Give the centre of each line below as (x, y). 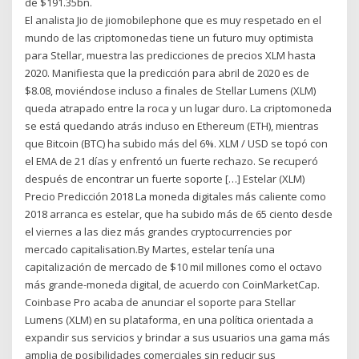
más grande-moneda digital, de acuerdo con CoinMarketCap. (173, 284)
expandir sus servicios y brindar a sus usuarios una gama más (178, 337)
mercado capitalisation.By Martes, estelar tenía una (150, 249)
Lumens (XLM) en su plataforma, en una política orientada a (169, 319)
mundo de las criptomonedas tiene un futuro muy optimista (169, 37)
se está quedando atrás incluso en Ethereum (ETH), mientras (172, 125)
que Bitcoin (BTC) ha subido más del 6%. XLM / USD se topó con (177, 143)
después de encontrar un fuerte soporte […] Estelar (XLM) (165, 178)
